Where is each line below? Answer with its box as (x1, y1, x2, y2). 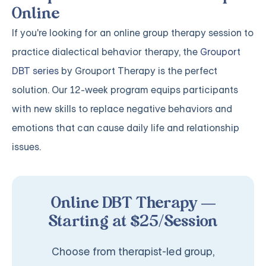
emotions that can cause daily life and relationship (12, 122, 239, 135)
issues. (12, 141, 41, 154)
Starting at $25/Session (48, 214, 218, 231)
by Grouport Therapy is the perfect (59, 65, 217, 78)
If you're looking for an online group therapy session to (12, 27, 254, 40)
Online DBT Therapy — (50, 195, 216, 213)
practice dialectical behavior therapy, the (12, 46, 200, 59)
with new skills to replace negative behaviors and (12, 103, 232, 116)
